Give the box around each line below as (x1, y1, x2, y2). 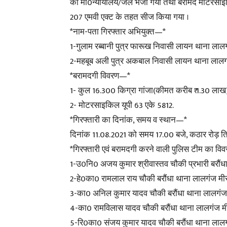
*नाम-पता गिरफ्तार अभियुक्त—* (70, 25, 166, 39)
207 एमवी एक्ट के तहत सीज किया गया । (70, 10, 189, 24)
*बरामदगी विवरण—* (70, 69, 130, 83)
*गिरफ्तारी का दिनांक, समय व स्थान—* (70, 113, 187, 127)
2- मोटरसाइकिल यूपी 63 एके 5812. (70, 98, 174, 112)
